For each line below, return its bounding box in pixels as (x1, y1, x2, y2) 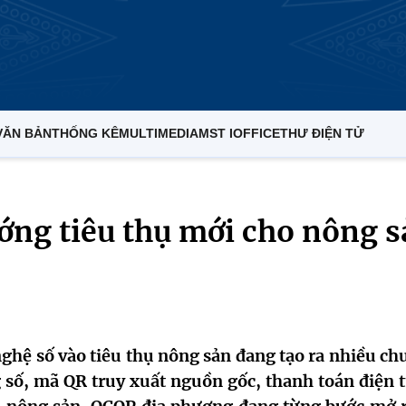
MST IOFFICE (198, 126, 280, 140)
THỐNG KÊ (52, 126, 119, 140)
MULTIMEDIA (119, 126, 198, 140)
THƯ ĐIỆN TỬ (280, 126, 364, 140)
